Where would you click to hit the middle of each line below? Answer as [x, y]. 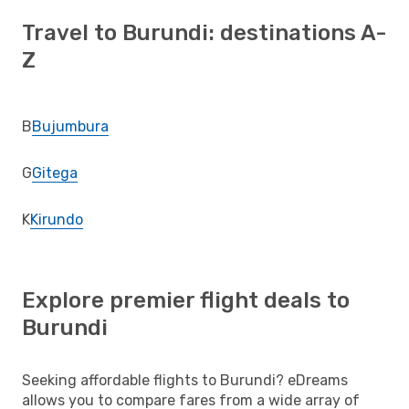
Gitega [55, 173]
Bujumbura [70, 126]
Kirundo [57, 219]
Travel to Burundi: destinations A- [204, 32]
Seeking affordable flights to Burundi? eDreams [185, 380]
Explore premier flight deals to [186, 300]
